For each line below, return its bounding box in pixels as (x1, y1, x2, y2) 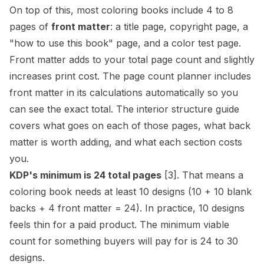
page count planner (123, 70, 212, 82)
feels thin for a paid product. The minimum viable (9, 219, 229, 230)
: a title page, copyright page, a (110, 21, 248, 32)
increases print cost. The (9, 70, 123, 82)
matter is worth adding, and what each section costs (9, 136, 242, 148)
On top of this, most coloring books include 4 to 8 (9, 4, 233, 16)
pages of (9, 21, 51, 32)
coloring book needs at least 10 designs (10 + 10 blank (9, 186, 252, 197)
